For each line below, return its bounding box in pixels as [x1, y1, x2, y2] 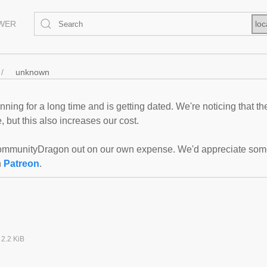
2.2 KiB [1, 235, 24, 243]
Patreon [4, 159, 39, 169]
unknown [15, 67, 49, 77]
